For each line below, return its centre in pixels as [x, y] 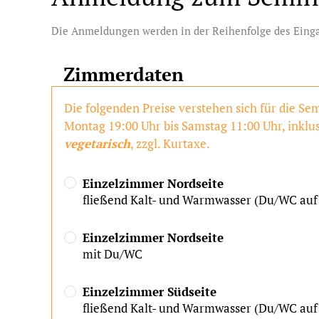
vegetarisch [97, 143]
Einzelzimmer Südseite [150, 292]
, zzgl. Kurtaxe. [170, 143]
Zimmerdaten [124, 74]
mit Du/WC [113, 254]
